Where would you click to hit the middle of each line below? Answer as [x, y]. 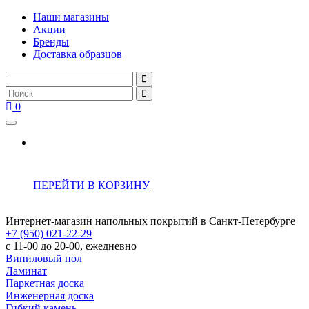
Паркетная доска [45, 283]
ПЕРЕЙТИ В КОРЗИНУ [91, 185]
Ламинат [26, 271]
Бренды [51, 42]
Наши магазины [71, 17]
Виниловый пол [44, 258]
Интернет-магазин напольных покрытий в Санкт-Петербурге [150, 221]
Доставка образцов [78, 54]
